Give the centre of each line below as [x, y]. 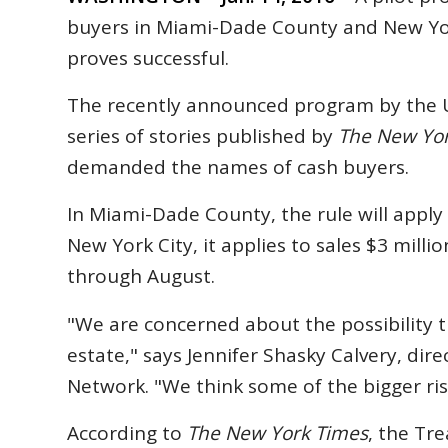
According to [127, 432]
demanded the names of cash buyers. [238, 167]
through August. [141, 276]
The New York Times [277, 432]
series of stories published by [202, 136]
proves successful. [148, 58]
